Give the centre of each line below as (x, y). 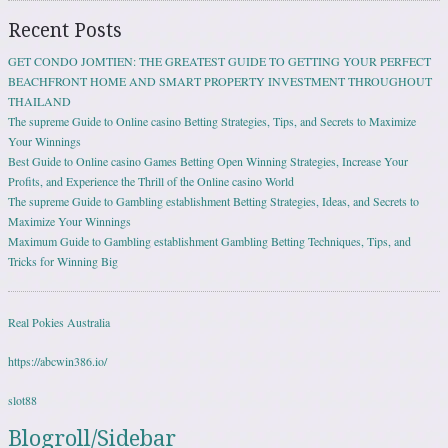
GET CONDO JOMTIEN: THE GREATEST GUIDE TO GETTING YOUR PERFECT (219, 61)
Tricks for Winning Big (63, 261)
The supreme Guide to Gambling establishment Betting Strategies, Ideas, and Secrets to (213, 201)
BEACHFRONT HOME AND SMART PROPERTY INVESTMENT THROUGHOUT (220, 81)
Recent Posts (65, 31)
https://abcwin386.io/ (57, 361)
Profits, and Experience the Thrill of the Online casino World (151, 181)
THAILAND (39, 101)
